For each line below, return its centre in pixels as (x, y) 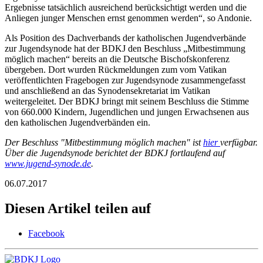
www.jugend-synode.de (48, 163)
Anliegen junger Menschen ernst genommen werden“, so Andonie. (128, 18)
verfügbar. (239, 142)
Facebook (46, 233)
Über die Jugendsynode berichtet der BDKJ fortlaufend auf (115, 153)
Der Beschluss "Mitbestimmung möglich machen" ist (104, 142)
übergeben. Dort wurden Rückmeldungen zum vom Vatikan (116, 69)
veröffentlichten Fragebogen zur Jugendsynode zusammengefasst (125, 80)
